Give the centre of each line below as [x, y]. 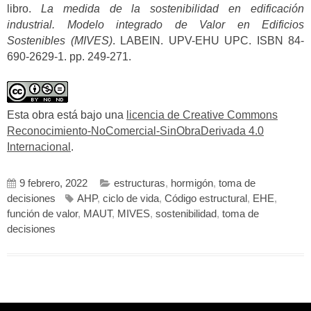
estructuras [140, 184]
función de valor [42, 214]
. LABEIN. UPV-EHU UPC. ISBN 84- [208, 41]
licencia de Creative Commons [202, 115]
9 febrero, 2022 [53, 184]
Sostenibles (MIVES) [60, 41]
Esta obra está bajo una [67, 115]
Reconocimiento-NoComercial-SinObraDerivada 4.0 [135, 131]
